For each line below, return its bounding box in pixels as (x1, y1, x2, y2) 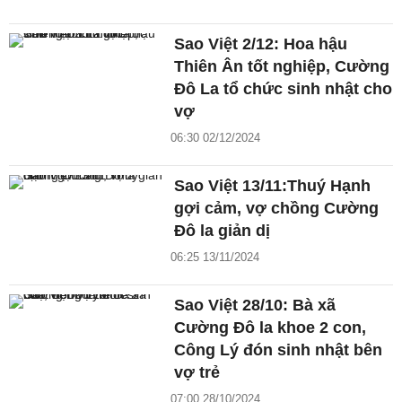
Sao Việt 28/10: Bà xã (174, 296, 336, 315)
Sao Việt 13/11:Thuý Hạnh (174, 177, 371, 196)
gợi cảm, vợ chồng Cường (174, 199, 380, 218)
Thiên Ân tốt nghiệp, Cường (174, 57, 390, 76)
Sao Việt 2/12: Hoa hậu (174, 35, 348, 54)
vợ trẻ (174, 363, 221, 382)
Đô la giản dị (174, 222, 271, 240)
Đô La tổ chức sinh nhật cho (174, 80, 393, 99)
